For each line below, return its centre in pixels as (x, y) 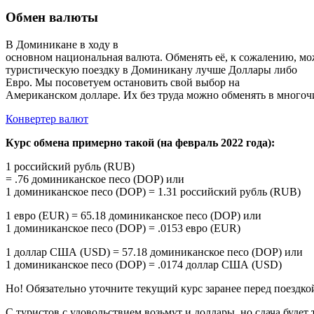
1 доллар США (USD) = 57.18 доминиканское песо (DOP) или (154, 252)
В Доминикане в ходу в (62, 45)
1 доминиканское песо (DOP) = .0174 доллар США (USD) (144, 265)
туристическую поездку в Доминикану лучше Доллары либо (151, 70)
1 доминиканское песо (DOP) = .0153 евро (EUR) (123, 228)
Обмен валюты (52, 18)
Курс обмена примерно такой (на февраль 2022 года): (140, 143)
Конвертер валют (47, 119)
